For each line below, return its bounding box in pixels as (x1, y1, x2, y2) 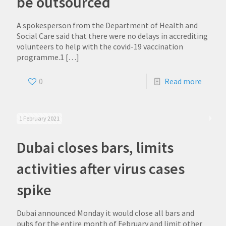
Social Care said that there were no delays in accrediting (17, 31, 208, 41)
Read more (164, 76, 202, 86)
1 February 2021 (19, 115, 60, 122)
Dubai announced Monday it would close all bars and (17, 208, 194, 218)
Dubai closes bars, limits (17, 138, 174, 157)
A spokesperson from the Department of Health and (17, 20, 198, 30)
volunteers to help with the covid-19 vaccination (17, 41, 183, 51)
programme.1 (17, 52, 64, 62)
